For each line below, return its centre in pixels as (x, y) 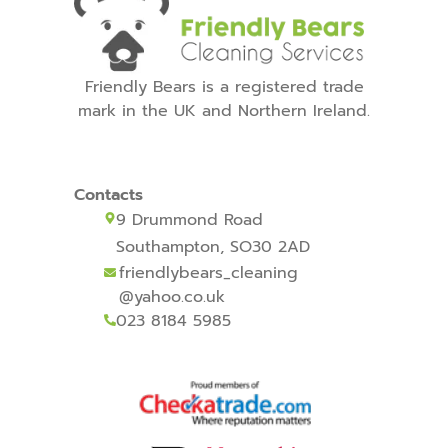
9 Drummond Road (189, 220)
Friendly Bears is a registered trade (224, 87)
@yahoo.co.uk (172, 297)
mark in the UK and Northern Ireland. (224, 111)
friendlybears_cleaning (208, 273)
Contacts (108, 195)
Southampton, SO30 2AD (213, 247)
